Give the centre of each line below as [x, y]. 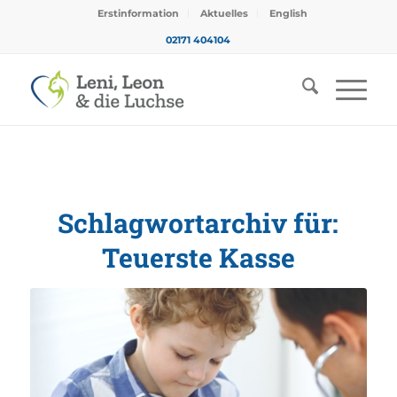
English [289, 13]
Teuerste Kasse [198, 257]
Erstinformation [139, 13]
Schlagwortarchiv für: [198, 223]
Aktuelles [225, 13]
